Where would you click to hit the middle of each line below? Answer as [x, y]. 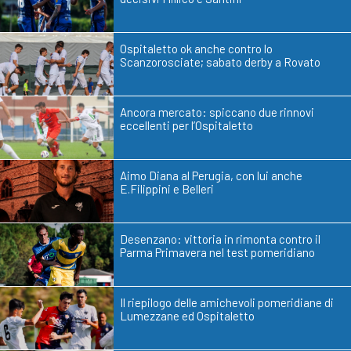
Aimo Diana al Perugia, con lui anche [211, 175]
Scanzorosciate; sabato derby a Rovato [220, 62]
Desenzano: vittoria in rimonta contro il [220, 239]
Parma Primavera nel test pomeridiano [217, 252]
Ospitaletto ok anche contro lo [196, 48]
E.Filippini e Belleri [167, 188]
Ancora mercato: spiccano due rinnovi [217, 112]
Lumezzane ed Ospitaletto [187, 315]
